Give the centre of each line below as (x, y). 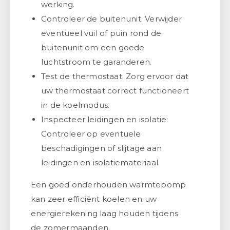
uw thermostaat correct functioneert (115, 90)
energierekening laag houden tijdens (104, 213)
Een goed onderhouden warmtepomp (109, 184)
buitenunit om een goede (93, 47)
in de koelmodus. (75, 105)
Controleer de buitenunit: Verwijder (111, 18)
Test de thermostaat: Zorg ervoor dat (115, 76)
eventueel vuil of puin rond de (101, 33)
